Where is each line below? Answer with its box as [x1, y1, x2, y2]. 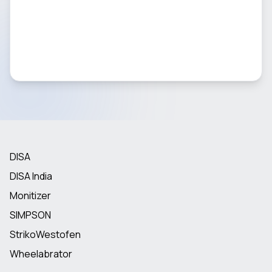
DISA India [10, 169, 52, 183]
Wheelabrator [10, 247, 72, 260]
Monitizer [10, 189, 51, 202]
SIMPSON [10, 208, 51, 222]
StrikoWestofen [10, 228, 81, 241]
